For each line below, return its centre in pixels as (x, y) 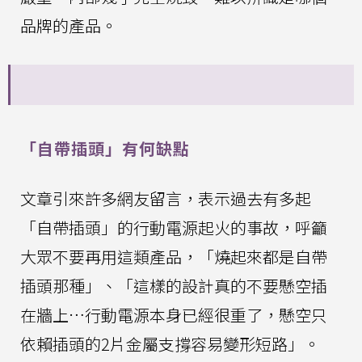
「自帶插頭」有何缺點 (105, 149)
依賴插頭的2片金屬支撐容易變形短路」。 (170, 344)
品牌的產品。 (69, 26)
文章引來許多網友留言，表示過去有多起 (166, 199)
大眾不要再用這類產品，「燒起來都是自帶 (174, 257)
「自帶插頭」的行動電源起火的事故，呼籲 (174, 228)
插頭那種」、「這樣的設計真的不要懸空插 (174, 286)
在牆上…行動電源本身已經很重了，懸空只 (174, 315)
